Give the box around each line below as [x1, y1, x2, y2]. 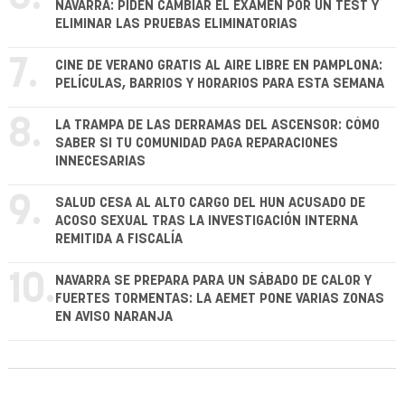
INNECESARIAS [55, 155, 146, 169]
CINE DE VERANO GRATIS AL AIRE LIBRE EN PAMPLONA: [55, 59, 382, 73]
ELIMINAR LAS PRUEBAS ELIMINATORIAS [55, 17, 297, 32]
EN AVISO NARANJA [55, 310, 173, 325]
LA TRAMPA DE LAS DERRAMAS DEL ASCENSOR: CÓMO [55, 118, 380, 133]
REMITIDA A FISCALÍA [55, 232, 183, 247]
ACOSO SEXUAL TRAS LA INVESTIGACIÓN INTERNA [55, 214, 358, 229]
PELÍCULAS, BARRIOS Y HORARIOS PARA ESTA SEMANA [55, 77, 384, 91]
